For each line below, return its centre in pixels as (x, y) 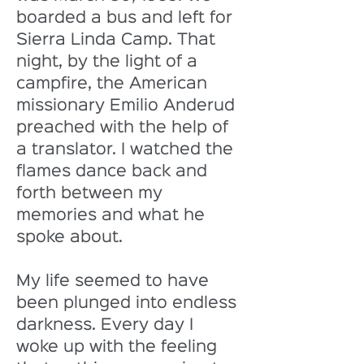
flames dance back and (114, 171)
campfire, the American (114, 84)
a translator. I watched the (127, 149)
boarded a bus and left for (127, 18)
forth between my (92, 193)
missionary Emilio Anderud (128, 106)
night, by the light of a (109, 62)
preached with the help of (125, 128)
